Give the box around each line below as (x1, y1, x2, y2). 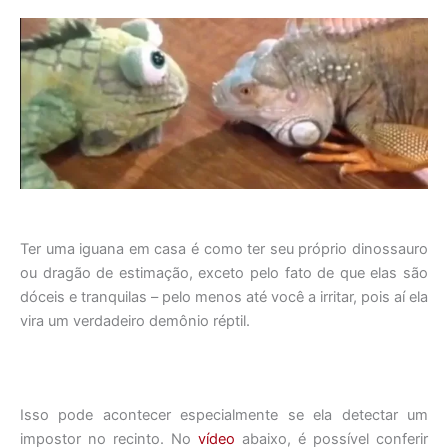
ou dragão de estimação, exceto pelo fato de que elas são (20, 263, 428, 282)
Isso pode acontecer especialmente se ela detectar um (20, 406, 428, 425)
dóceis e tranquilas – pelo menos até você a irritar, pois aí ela (20, 287, 428, 306)
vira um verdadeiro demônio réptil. (20, 311, 250, 330)
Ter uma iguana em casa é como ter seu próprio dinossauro (20, 239, 428, 258)
